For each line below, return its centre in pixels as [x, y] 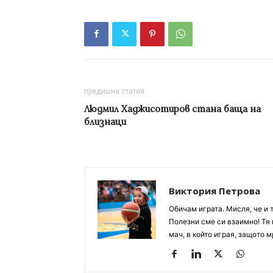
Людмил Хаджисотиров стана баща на [172, 108]
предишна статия [114, 91]
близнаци [105, 121]
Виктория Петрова [214, 190]
